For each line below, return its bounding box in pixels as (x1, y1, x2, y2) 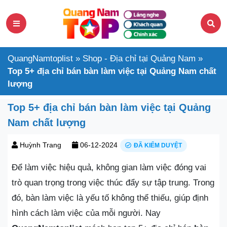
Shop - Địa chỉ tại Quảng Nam (83, 53, 196, 63)
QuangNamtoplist (8, 53, 73, 63)
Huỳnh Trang (20, 140, 61, 149)
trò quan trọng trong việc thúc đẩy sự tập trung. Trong (12, 177, 214, 187)
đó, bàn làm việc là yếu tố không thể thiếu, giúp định (12, 193, 208, 203)
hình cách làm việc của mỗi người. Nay (12, 208, 161, 218)
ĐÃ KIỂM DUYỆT (134, 141, 182, 149)
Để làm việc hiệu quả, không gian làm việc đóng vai (12, 162, 206, 172)
